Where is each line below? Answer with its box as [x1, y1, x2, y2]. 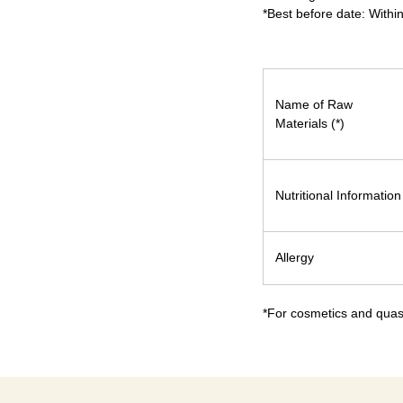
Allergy [275, 250, 314, 265]
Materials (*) [275, 116, 345, 131]
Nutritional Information [275, 188, 401, 203]
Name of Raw [275, 97, 353, 112]
